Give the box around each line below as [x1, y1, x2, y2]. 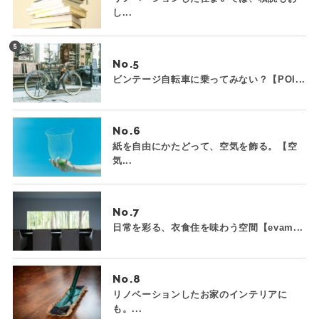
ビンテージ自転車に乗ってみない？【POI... [112, 74, 305, 85]
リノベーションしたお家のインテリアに [112, 289, 288, 300]
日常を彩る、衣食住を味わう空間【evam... [112, 222, 303, 233]
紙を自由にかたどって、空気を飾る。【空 [112, 141, 298, 152]
